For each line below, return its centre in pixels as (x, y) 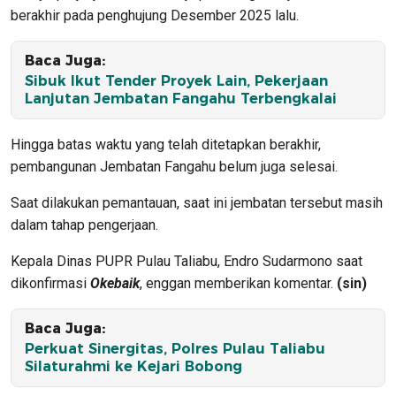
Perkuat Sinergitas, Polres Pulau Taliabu (175, 349)
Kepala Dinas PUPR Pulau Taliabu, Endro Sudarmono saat (187, 262)
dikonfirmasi (50, 284)
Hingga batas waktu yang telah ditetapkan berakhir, (166, 145)
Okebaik (115, 284)
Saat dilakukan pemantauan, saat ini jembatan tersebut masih (197, 203)
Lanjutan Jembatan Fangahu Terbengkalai (181, 99)
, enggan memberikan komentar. (236, 284)
